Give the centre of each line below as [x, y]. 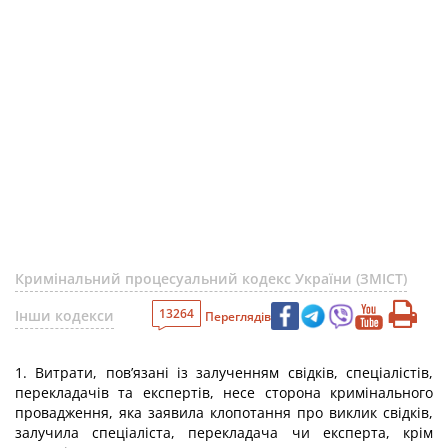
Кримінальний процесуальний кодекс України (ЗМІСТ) [211, 278]
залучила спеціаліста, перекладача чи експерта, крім [224, 432]
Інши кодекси [64, 315]
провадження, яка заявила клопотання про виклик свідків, [224, 412]
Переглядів [238, 316]
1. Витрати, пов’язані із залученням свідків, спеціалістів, [224, 372]
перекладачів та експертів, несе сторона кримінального [224, 392]
